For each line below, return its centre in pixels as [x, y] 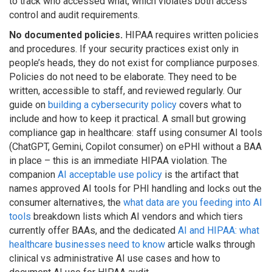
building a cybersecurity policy [112, 104]
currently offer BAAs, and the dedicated [93, 230]
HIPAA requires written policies [191, 35]
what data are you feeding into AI [193, 202]
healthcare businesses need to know [87, 244]
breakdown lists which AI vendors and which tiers [137, 216]
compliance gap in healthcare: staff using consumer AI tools [136, 132]
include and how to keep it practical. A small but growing [127, 118]
